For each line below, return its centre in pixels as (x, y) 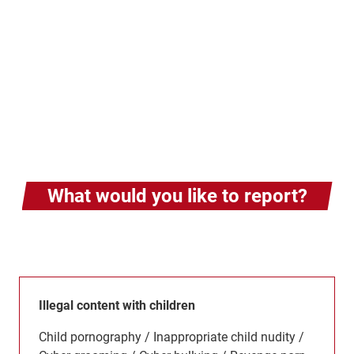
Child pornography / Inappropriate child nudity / (171, 337)
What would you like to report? (177, 196)
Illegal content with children (117, 305)
